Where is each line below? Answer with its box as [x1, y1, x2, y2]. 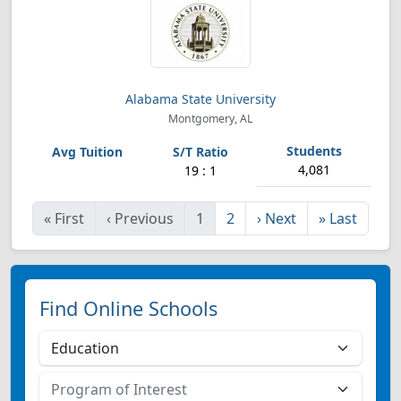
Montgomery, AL [166, 111, 253, 126]
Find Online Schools [39, 295, 218, 321]
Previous [115, 209, 174, 228]
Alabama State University [125, 90, 276, 107]
